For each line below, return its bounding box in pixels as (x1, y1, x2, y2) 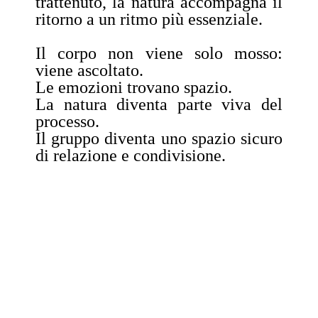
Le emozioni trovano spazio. (35, 77, 232, 97)
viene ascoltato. (35, 60, 143, 79)
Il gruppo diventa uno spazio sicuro (35, 128, 283, 148)
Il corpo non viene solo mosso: (35, 43, 283, 62)
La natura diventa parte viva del (35, 94, 283, 114)
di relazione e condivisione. (35, 146, 226, 165)
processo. (35, 111, 99, 131)
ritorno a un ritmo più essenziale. (35, 9, 263, 28)
